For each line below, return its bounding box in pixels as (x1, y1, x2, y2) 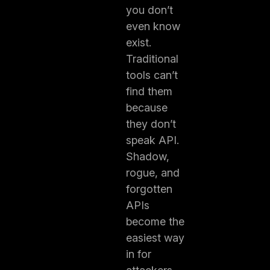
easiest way (125, 231, 184, 244)
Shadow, (125, 150, 169, 163)
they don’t (125, 118, 176, 130)
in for (125, 248, 151, 260)
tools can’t (125, 69, 178, 81)
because (125, 101, 168, 114)
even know (125, 20, 180, 33)
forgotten (125, 183, 172, 195)
